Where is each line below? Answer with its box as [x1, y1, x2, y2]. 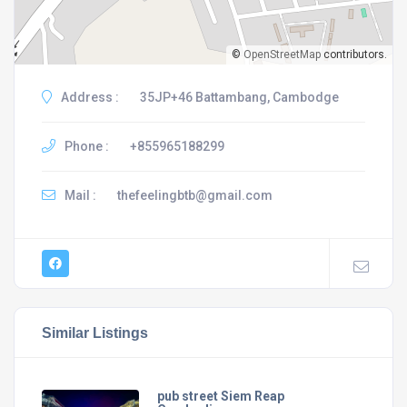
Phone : [62, 139, 109, 154]
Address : [58, 90, 119, 104]
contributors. [321, 48, 387, 61]
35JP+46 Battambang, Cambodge [140, 90, 339, 104]
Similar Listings [42, 324, 148, 341]
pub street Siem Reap [156, 389, 284, 403]
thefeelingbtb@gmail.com [117, 188, 273, 203]
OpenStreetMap [243, 48, 321, 61]
